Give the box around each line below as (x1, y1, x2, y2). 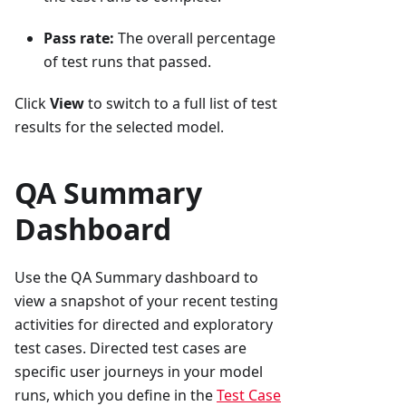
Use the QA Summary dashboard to (14, 266, 258, 287)
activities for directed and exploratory (14, 314, 273, 334)
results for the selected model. (14, 116, 224, 137)
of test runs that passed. (43, 51, 211, 72)
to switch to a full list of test (84, 92, 277, 113)
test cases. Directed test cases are (14, 337, 246, 358)
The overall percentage (114, 27, 275, 48)
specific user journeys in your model (14, 361, 263, 382)
